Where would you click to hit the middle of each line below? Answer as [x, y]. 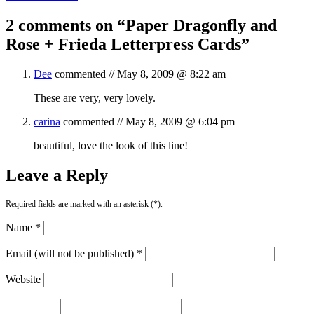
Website [23, 279]
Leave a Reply [57, 175]
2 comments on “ [66, 25]
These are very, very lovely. [95, 97]
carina [47, 121]
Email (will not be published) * [74, 253]
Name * [23, 227]
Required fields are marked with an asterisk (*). [84, 204]
